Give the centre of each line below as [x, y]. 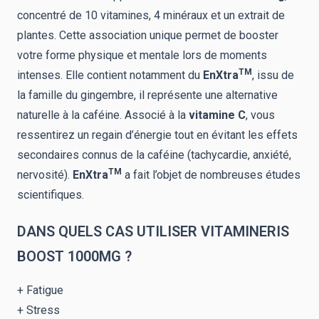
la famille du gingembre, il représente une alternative [147, 95]
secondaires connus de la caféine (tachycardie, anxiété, [154, 155]
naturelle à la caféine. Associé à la [103, 115]
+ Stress [40, 310]
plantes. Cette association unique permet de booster [148, 35]
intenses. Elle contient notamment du [110, 75]
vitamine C [217, 115]
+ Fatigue [40, 290]
